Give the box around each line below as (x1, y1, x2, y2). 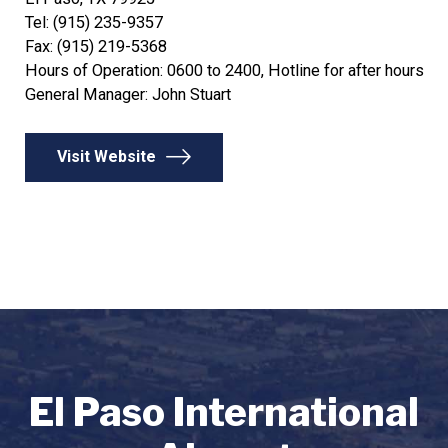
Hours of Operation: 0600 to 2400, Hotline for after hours (24, 60, 424, 80)
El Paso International (29, 388, 419, 435)
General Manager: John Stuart (24, 84, 231, 104)
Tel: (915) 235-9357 (24, 12, 163, 32)
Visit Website (56, 147, 156, 167)
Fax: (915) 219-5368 (24, 36, 167, 56)
